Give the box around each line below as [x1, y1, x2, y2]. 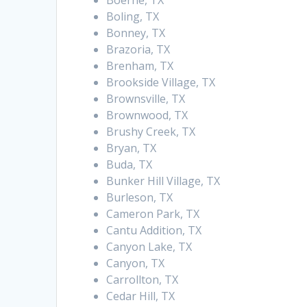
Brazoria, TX [106, 42, 171, 58]
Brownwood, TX [106, 108, 188, 123]
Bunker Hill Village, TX [106, 173, 221, 189]
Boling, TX [106, 9, 160, 25]
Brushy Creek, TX [106, 124, 196, 140]
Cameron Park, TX [106, 206, 200, 222]
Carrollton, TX [106, 272, 179, 288]
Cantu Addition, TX [106, 223, 202, 238]
